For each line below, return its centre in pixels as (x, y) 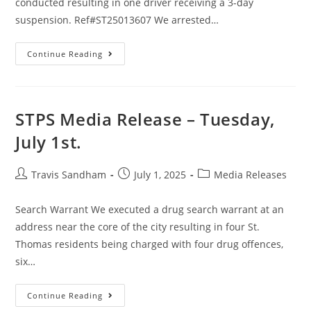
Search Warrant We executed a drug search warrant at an (150, 209)
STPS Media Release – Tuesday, (145, 119)
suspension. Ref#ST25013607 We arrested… (117, 20)
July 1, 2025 (160, 175)
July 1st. (49, 142)
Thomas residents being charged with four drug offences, (150, 244)
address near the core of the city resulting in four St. (138, 227)
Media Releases (251, 175)
